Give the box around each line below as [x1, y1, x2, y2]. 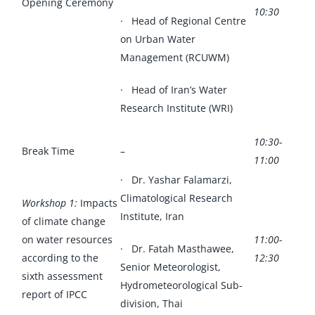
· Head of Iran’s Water [120, 82, 227, 96]
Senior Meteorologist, [120, 259, 221, 274]
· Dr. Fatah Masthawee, [120, 241, 234, 255]
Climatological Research [120, 191, 233, 205]
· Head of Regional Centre [120, 13, 246, 27]
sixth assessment [21, 269, 103, 283]
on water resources [21, 232, 112, 246]
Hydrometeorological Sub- [120, 278, 243, 292]
